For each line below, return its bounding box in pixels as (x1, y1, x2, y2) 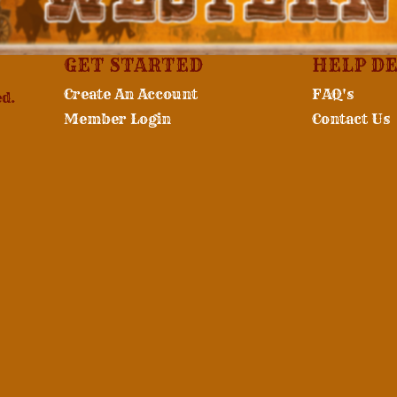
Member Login (63, 109, 171, 128)
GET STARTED (63, 53, 203, 76)
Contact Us (311, 109, 390, 128)
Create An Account (63, 84, 198, 103)
